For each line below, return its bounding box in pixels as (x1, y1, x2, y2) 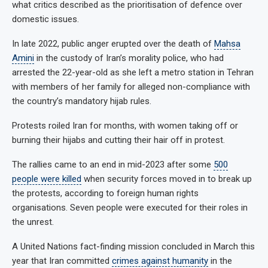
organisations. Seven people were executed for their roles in (12, 202, 248, 213)
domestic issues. (12, 13, 79, 25)
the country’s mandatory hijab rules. (12, 95, 151, 106)
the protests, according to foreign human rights (12, 187, 199, 199)
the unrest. (12, 216, 54, 227)
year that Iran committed (12, 255, 112, 266)
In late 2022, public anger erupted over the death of (12, 38, 214, 49)
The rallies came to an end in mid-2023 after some (12, 159, 214, 170)
